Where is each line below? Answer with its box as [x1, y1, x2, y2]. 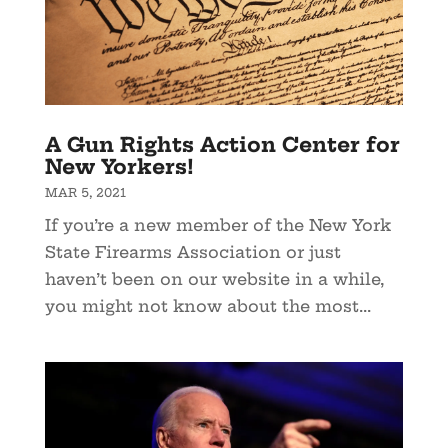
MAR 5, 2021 [44, 185, 126, 201]
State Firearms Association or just [44, 242, 341, 263]
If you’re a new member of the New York [44, 215, 391, 236]
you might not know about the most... [44, 296, 371, 317]
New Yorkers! [44, 154, 194, 180]
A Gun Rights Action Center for [44, 132, 400, 158]
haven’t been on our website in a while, [44, 269, 384, 290]
